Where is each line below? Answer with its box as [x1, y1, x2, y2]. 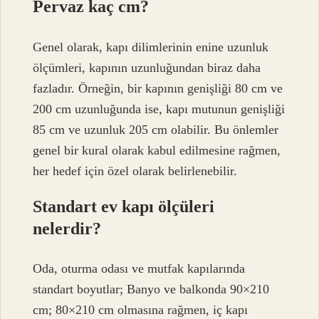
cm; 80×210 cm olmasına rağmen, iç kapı [33, 302, 249, 317]
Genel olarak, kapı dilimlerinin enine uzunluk [33, 39, 269, 54]
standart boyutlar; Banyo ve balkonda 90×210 [33, 281, 270, 296]
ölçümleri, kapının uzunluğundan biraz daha [33, 60, 261, 75]
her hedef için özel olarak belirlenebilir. [33, 163, 238, 178]
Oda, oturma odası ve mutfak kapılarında [33, 261, 246, 276]
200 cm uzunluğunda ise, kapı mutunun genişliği [33, 101, 286, 116]
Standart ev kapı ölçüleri [33, 197, 215, 216]
